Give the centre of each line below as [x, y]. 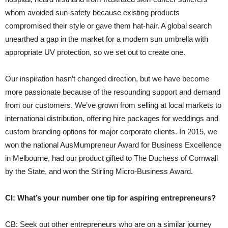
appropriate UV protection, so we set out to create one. [96, 52]
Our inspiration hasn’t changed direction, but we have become [107, 79]
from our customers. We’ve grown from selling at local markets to [113, 105]
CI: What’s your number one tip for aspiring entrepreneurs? [110, 198]
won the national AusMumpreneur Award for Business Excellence [113, 145]
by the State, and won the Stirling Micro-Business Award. [100, 172]
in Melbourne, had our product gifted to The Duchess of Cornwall [111, 158]
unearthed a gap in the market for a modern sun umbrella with [107, 39]
